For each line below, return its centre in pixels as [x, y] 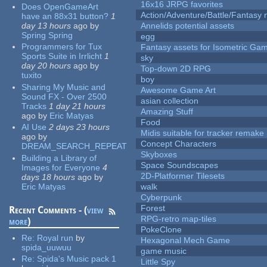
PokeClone [162, 230]
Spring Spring [47, 35]
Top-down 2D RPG [176, 69]
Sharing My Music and [64, 87]
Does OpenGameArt [60, 6]
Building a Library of [59, 158]
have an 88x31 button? [65, 16]
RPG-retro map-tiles [179, 219]
